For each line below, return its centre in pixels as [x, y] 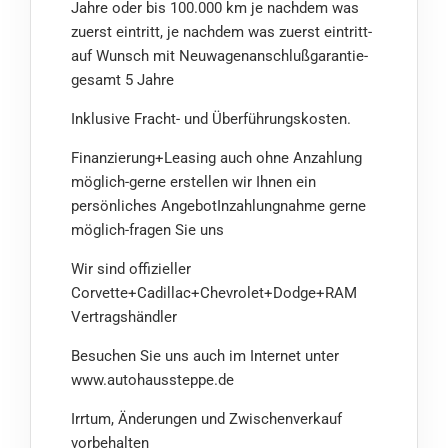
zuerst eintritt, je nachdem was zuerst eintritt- [221, 32]
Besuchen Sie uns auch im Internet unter [205, 356]
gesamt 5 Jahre [122, 80]
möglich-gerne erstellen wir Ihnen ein [193, 182]
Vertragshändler [124, 317]
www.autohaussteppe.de [152, 380]
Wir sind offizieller [131, 269]
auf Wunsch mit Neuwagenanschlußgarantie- [219, 56]
